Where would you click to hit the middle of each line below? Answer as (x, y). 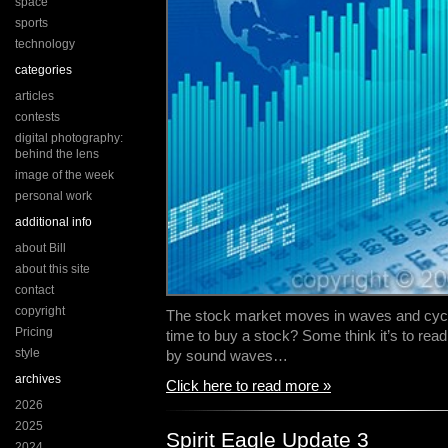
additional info (53, 222)
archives (38, 379)
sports (31, 23)
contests (37, 117)
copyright (40, 311)
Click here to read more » (248, 385)
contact (34, 290)
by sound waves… (227, 355)
